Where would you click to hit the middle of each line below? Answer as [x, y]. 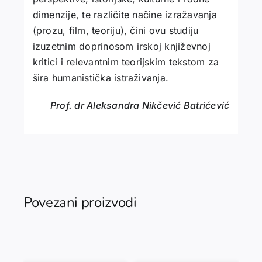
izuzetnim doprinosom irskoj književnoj [121, 46]
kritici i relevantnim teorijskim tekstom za [126, 62]
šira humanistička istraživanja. [101, 78]
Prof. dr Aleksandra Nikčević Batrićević [140, 106]
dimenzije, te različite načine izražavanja [125, 15]
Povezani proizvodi [80, 202]
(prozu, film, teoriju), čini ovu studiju [116, 31]
